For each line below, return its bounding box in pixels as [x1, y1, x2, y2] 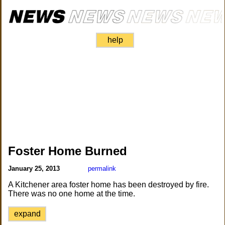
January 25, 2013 [8, 165, 62, 172]
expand [14, 209, 41, 218]
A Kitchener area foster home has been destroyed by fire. [8, 180, 209, 189]
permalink [88, 165, 117, 172]
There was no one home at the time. [8, 189, 136, 198]
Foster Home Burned [8, 144, 128, 158]
